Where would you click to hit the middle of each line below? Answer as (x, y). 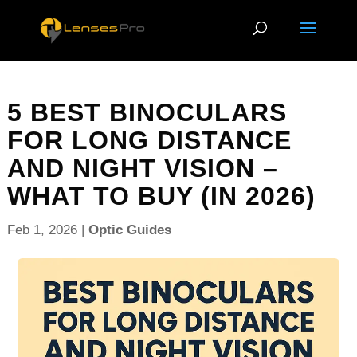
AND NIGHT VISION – (142, 168)
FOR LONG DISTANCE (149, 140)
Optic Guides (129, 230)
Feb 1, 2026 (42, 230)
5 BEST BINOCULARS (147, 112)
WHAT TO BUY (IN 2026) (161, 196)
